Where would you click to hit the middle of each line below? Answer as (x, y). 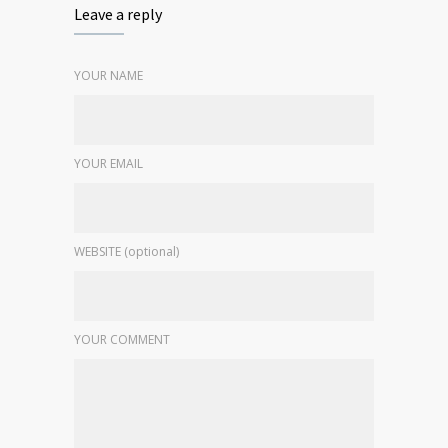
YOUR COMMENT (122, 339)
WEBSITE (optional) (126, 251)
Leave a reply (118, 13)
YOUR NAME (108, 75)
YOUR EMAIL (108, 163)
